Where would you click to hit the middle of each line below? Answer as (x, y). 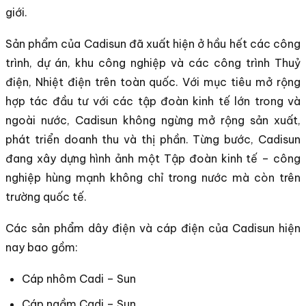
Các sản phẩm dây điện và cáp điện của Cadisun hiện (153, 228)
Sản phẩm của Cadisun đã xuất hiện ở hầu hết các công (153, 43)
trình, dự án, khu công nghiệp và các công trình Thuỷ (153, 62)
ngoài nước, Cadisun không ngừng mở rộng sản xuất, (153, 120)
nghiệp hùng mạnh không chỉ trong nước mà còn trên (153, 177)
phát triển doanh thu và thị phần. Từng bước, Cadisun (153, 139)
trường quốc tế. (46, 196)
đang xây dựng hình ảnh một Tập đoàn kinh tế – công (153, 158)
